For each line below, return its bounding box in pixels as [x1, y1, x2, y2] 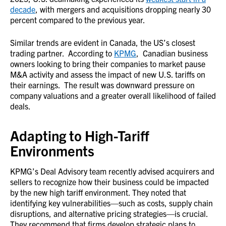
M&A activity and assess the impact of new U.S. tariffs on [10, 69, 205, 79]
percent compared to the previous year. [10, 15, 145, 25]
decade [10, 4, 35, 14]
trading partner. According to [10, 48, 114, 58]
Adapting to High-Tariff [10, 126, 149, 144]
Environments [10, 141, 94, 159]
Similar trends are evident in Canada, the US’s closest [10, 37, 195, 47]
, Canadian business [136, 48, 208, 58]
